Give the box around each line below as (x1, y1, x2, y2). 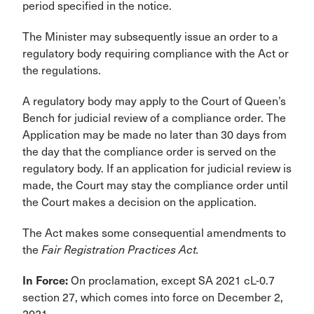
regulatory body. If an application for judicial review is (22, 162, 292, 176)
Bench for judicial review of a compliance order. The (22, 111, 286, 125)
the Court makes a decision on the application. (22, 196, 257, 210)
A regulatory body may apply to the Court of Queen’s (22, 95, 286, 109)
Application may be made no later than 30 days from (22, 128, 287, 142)
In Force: (22, 274, 71, 288)
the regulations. (22, 64, 101, 78)
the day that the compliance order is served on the (22, 145, 276, 159)
